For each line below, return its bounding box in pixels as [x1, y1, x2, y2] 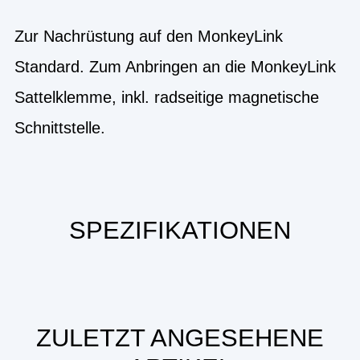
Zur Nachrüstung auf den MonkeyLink [14, 27, 283, 45]
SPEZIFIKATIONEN [69, 216, 291, 244]
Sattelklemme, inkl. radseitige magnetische [14, 88, 319, 106]
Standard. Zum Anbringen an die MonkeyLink [14, 58, 336, 76]
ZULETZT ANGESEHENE [36, 323, 324, 352]
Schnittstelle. [14, 119, 105, 137]
